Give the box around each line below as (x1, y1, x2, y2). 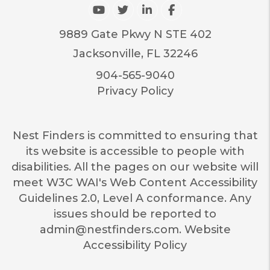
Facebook (174, 2, 231, 16)
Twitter (128, 2, 168, 16)
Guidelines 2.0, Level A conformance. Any (19, 191, 251, 205)
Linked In (151, 2, 204, 16)
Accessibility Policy (83, 238, 187, 252)
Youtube (104, 2, 154, 16)
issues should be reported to (54, 207, 216, 221)
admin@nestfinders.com (39, 222, 179, 236)
